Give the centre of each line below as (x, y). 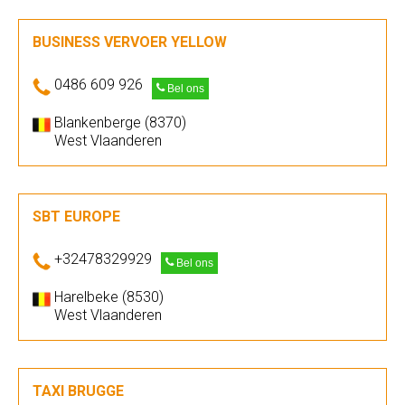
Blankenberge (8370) (120, 122)
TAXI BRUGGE (78, 391)
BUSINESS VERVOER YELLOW (130, 42)
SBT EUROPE (76, 217)
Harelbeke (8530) (109, 297)
